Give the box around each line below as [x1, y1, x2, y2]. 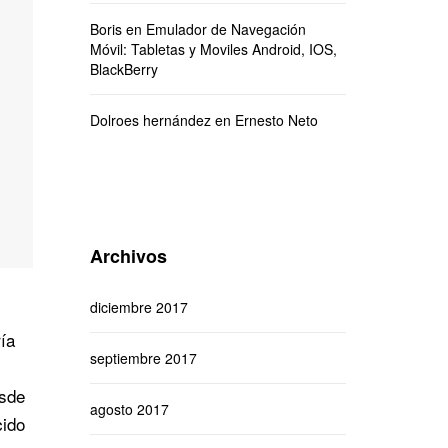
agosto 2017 [89, 399, 169, 419]
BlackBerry [89, 59, 158, 79]
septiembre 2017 [89, 348, 197, 368]
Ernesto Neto [234, 110, 318, 130]
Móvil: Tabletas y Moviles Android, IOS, [89, 39, 337, 59]
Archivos [89, 243, 167, 269]
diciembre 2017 [89, 297, 188, 317]
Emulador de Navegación [145, 19, 306, 39]
